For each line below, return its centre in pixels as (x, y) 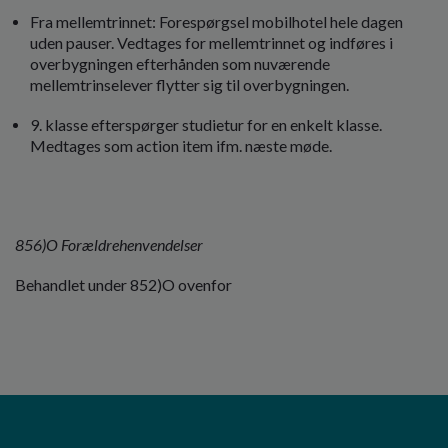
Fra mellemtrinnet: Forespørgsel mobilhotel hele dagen (216, 21)
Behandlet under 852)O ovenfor (123, 285)
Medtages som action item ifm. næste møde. (181, 145)
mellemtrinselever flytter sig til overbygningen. (189, 84)
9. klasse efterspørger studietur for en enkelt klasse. (206, 124)
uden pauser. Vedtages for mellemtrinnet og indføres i (211, 42)
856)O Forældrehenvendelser (109, 245)
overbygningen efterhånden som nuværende (180, 63)
